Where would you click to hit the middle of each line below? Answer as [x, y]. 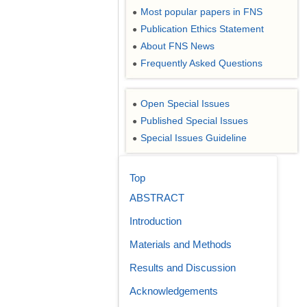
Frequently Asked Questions [201, 63]
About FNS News [177, 46]
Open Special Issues [185, 103]
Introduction [156, 221]
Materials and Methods [181, 244]
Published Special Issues [194, 121]
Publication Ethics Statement [202, 29]
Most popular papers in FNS [201, 12]
